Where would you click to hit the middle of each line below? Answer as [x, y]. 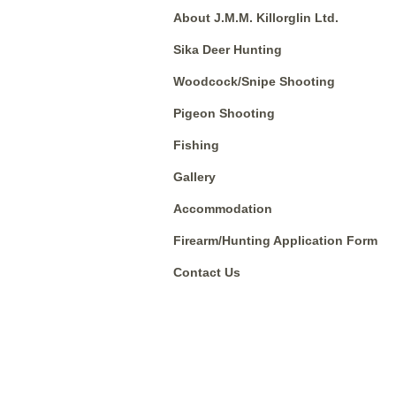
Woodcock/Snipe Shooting [254, 81]
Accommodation [223, 209]
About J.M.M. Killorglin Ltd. [256, 18]
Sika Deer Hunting [228, 49]
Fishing [196, 145]
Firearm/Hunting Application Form [275, 240]
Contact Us [207, 272]
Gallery [194, 177]
